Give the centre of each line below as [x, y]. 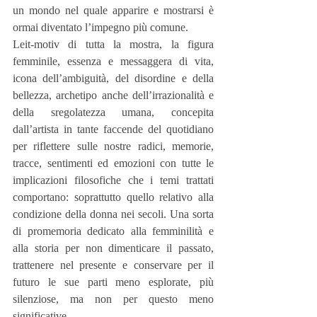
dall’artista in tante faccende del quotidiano [113, 129]
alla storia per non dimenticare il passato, [113, 248]
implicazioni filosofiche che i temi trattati [113, 180]
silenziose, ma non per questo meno [113, 299]
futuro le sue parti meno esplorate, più [113, 282]
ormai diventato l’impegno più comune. [100, 27]
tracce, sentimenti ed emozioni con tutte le [113, 163]
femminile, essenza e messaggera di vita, [113, 61]
